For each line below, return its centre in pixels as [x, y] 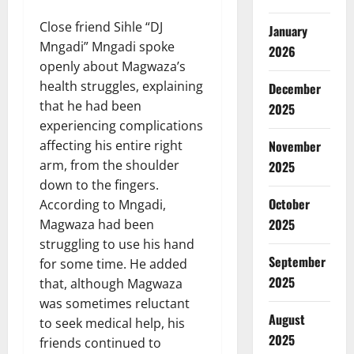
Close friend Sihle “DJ [101, 26]
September [297, 261]
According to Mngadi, [103, 204]
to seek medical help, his [112, 323]
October [289, 203]
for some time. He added [113, 264]
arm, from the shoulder [109, 165]
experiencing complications [121, 125]
